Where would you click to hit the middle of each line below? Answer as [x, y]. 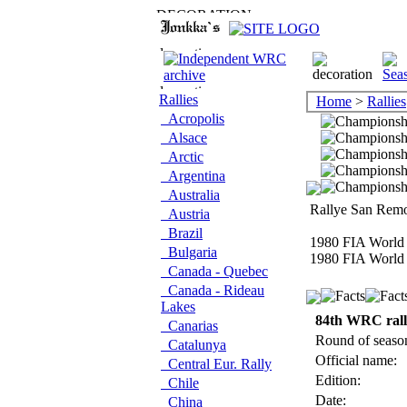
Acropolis [193, 119]
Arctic [182, 157]
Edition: [336, 380]
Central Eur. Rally [216, 364]
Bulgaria [189, 252]
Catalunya [194, 345]
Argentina [193, 176]
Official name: [354, 360]
